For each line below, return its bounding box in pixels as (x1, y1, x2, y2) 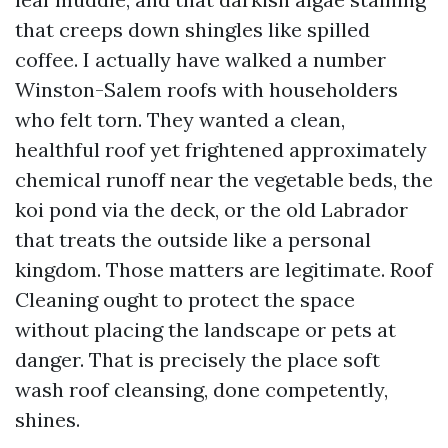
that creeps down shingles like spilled (15, 17, 370, 42)
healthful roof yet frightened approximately (15, 137, 427, 162)
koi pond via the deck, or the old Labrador (15, 197, 408, 222)
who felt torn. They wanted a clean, (15, 107, 345, 132)
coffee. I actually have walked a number (15, 47, 386, 72)
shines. (15, 407, 80, 432)
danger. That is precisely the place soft (15, 347, 380, 372)
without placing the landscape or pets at (15, 317, 396, 342)
